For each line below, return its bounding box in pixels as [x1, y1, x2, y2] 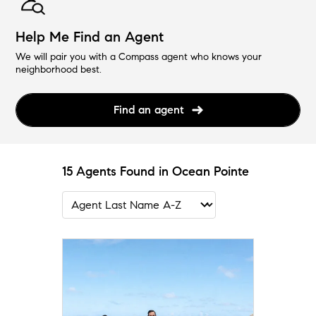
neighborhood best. [16, 63, 102, 75]
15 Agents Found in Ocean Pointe [62, 163, 249, 179]
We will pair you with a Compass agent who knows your [16, 50, 262, 63]
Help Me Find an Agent [16, 28, 164, 46]
